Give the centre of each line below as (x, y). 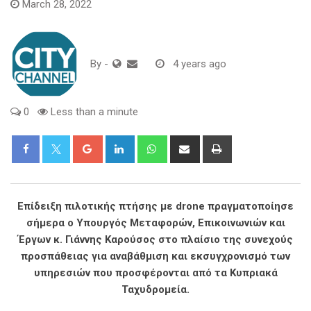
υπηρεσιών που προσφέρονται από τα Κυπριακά (155, 273)
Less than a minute (93, 112)
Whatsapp (188, 143)
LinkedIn (151, 143)
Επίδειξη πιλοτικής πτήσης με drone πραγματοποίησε (155, 207)
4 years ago (200, 64)
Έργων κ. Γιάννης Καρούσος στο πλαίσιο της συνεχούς (155, 240)
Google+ (119, 143)
